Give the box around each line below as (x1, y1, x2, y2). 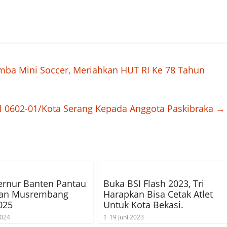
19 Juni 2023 (109, 213, 144, 221)
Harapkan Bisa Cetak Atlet (103, 188, 213, 200)
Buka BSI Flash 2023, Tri (103, 177, 204, 190)
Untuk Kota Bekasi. (103, 199, 183, 211)
